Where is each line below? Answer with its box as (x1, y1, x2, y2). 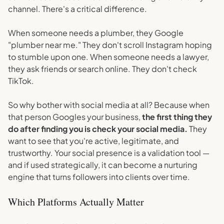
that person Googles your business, (8, 111, 142, 122)
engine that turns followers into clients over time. (8, 171, 190, 182)
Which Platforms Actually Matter (8, 195, 144, 208)
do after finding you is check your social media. (8, 123, 187, 134)
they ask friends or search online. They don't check (8, 63, 197, 74)
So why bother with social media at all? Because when (8, 99, 209, 110)
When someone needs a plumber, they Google (8, 27, 183, 38)
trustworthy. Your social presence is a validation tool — (8, 147, 209, 158)
